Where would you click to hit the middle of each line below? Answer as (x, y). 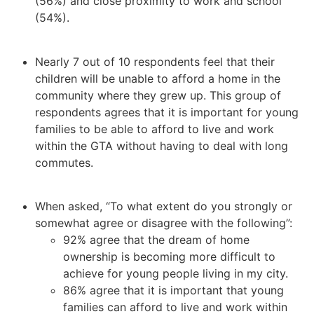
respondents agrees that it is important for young (167, 112)
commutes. (64, 162)
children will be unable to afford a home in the (158, 78)
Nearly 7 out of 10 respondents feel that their (155, 61)
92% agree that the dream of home (156, 239)
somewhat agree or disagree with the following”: (164, 223)
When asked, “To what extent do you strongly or (164, 206)
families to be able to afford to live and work (155, 129)
